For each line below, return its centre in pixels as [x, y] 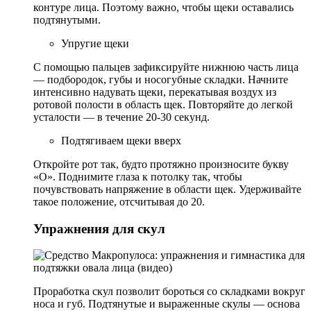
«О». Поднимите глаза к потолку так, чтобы [138, 176]
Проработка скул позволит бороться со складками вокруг [169, 292]
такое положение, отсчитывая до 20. [119, 201]
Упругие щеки [95, 43]
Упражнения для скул [99, 228]
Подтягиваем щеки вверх [121, 140]
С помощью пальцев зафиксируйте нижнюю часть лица [166, 67]
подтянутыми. [67, 19]
